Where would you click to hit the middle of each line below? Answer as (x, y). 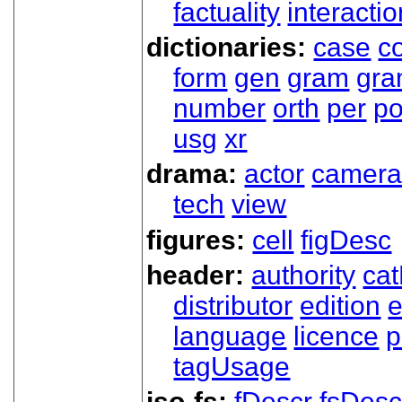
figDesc (346, 240)
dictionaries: (230, 48)
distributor (233, 306)
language (230, 336)
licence (336, 336)
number (220, 109)
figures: (200, 240)
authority (304, 275)
